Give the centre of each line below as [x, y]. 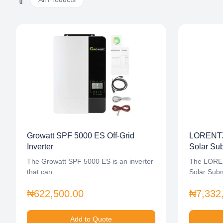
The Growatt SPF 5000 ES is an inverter [90, 161]
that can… [43, 172]
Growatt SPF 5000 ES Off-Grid [81, 136]
